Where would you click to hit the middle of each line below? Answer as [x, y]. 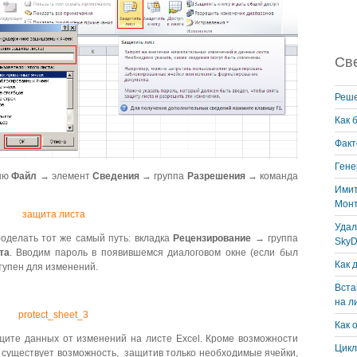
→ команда [272, 177]
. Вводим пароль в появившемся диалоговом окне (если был [154, 253]
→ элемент [65, 177]
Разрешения [216, 177]
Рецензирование [212, 239]
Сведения [116, 177]
